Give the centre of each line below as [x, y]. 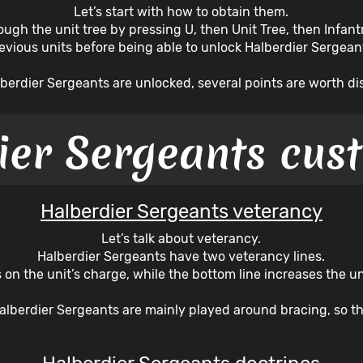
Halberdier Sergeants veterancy [181, 211]
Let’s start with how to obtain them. [181, 11]
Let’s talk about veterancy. [181, 238]
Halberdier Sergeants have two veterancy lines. [181, 256]
